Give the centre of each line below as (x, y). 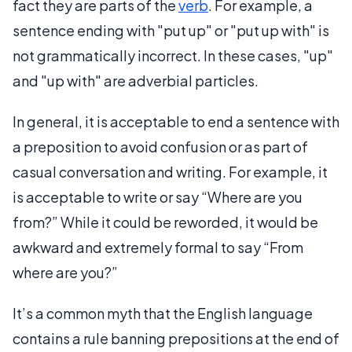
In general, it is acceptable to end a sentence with (176, 121)
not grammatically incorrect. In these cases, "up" (173, 55)
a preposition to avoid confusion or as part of (160, 146)
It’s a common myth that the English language (163, 313)
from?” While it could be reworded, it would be (165, 222)
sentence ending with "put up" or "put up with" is (171, 30)
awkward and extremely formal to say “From (158, 247)
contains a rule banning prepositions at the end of (176, 338)
